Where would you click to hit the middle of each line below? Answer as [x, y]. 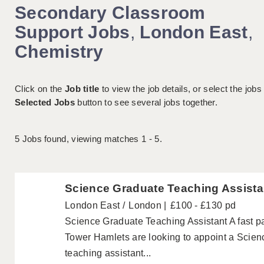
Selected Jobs [45, 103]
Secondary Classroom [110, 13]
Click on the [40, 89]
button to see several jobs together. [146, 103]
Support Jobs [72, 32]
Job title [82, 89]
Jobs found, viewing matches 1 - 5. [91, 139]
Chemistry [59, 52]
